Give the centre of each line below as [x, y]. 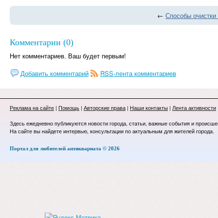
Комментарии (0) [42, 42]
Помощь [69, 108]
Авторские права [105, 108]
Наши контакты [149, 108]
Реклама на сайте [32, 108]
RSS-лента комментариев [138, 73]
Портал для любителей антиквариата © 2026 [65, 148]
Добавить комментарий [54, 73]
